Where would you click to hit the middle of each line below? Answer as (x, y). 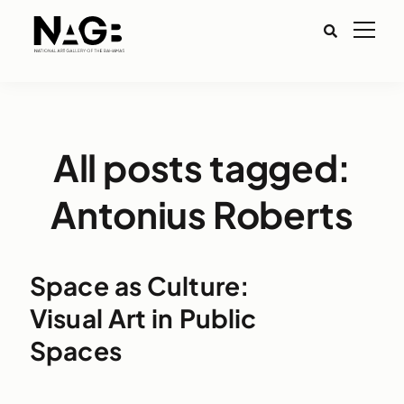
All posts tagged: (202, 167)
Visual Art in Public (143, 318)
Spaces (75, 350)
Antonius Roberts (202, 214)
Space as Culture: (139, 285)
